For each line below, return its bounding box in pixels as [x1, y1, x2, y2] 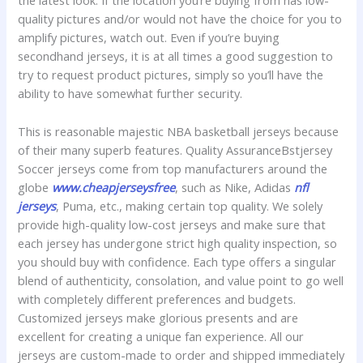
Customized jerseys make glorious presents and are [18, 309, 299, 326]
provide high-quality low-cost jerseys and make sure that [18, 216, 327, 233]
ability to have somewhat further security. [18, 85, 243, 102]
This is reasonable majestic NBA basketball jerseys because [18, 122, 340, 139]
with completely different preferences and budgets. [18, 290, 297, 307]
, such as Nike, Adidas [175, 178, 295, 195]
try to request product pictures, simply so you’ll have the [18, 66, 324, 83]
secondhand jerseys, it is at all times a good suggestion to [18, 48, 334, 65]
